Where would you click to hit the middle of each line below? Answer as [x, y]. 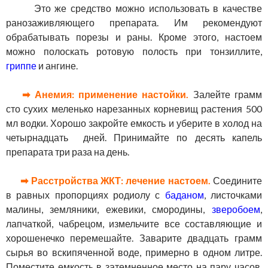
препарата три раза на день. [68, 152]
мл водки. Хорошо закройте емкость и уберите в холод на [134, 123]
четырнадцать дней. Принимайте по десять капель [134, 138]
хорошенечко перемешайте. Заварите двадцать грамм [134, 238]
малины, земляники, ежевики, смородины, [109, 209]
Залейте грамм [228, 95]
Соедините [237, 181]
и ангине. [57, 66]
